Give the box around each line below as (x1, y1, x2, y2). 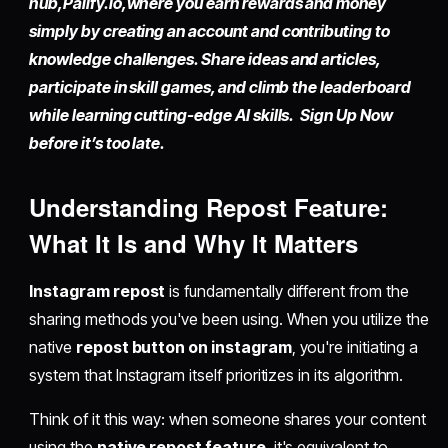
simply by (29, 21, 103, 42)
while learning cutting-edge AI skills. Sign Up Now (29, 105, 393, 126)
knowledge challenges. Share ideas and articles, (29, 49, 380, 70)
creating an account (102, 21, 248, 42)
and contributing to (247, 21, 390, 42)
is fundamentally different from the (165, 281, 409, 302)
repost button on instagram (75, 337, 292, 358)
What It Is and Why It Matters (29, 226, 359, 261)
